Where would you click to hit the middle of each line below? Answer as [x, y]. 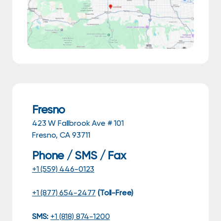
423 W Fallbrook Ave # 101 [78, 123]
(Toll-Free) [116, 193]
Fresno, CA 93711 [61, 135]
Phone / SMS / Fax [79, 156]
